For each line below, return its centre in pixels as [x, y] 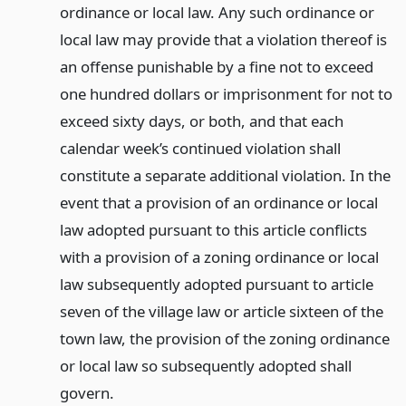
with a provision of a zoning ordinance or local [219, 256]
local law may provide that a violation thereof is [223, 39]
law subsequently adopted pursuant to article [216, 284]
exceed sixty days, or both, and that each [201, 121]
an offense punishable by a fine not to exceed [216, 66]
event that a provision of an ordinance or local [218, 202]
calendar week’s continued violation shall [200, 148]
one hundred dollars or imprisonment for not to [226, 93]
